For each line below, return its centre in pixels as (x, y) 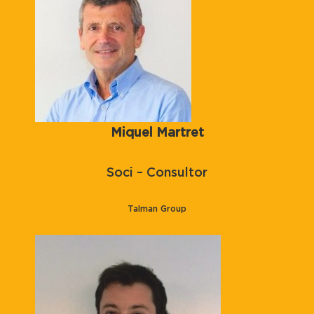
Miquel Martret (157, 132)
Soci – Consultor (157, 172)
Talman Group (157, 209)
